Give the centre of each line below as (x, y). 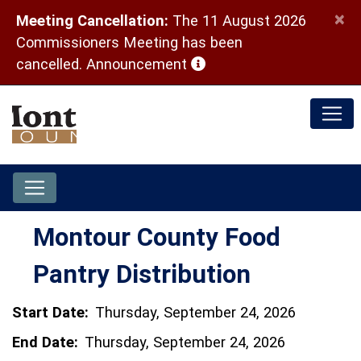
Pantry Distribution (142, 274)
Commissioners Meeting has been (129, 42)
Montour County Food (157, 237)
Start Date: (50, 312)
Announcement (139, 64)
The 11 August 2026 (237, 21)
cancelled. (51, 64)
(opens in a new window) (272, 63)
